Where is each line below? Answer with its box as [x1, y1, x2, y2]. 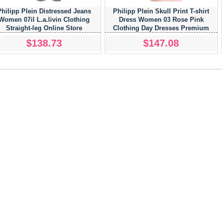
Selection [147, 33, 176, 41]
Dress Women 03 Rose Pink [118, 16, 204, 24]
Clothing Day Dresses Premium [113, 24, 210, 32]
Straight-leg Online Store [6, 24, 83, 32]
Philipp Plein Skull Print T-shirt [113, 7, 210, 15]
